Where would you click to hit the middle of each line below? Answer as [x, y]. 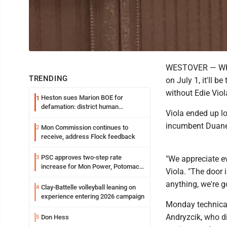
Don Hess [55, 217]
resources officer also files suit [86, 116]
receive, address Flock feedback [88, 137]
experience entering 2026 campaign [93, 196]
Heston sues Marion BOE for [82, 98]
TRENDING [48, 79]
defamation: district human [80, 107]
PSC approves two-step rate [81, 157]
